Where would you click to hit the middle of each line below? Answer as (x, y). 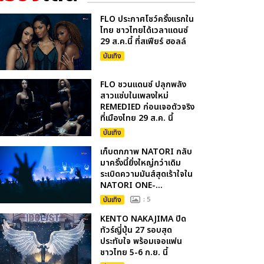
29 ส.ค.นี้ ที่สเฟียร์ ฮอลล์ (143, 42)
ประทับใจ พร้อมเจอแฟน (141, 242)
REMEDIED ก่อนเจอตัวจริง (148, 107)
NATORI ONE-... (132, 186)
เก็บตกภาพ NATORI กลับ (146, 152)
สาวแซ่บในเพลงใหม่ (135, 96)
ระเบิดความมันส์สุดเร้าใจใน (147, 174)
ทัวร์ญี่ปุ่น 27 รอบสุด (136, 230)
